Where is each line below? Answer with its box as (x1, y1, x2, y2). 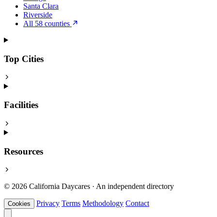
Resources (4, 146, 43, 156)
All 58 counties (23, 19, 72, 28)
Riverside (23, 11, 52, 19)
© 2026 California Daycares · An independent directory (4, 182, 174, 191)
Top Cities (4, 53, 44, 64)
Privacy (36, 199, 60, 208)
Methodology (82, 199, 124, 208)
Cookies (8, 200, 31, 208)
